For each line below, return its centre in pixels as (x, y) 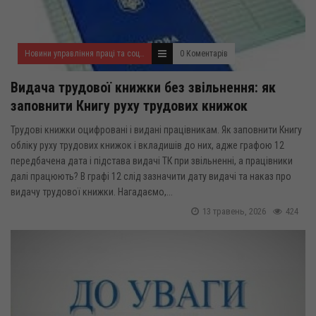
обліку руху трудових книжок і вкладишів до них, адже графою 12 (147, 145)
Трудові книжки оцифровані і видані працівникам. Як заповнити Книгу (156, 130)
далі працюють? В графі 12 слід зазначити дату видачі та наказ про (151, 176)
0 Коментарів (204, 54)
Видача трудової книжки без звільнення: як (143, 87)
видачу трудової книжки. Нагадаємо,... (92, 192)
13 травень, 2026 (234, 211)
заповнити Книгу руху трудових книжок (129, 106)
